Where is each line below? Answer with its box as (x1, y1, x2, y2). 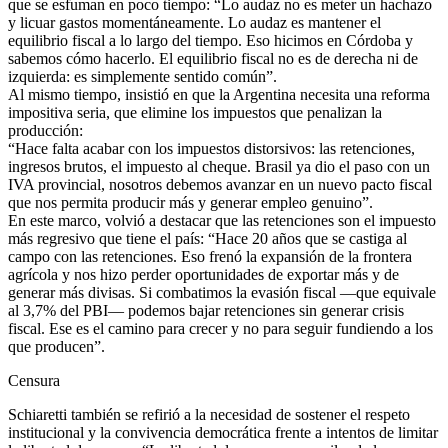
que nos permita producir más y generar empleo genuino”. (8, 194, 373, 212)
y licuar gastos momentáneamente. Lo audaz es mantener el (8, 14, 381, 32)
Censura (8, 372, 60, 390)
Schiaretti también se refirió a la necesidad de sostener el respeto (8, 406, 410, 424)
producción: (8, 122, 83, 140)
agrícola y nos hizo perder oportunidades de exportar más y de (8, 266, 399, 284)
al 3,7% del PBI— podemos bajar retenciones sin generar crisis (8, 302, 404, 320)
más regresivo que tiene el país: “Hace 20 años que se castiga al (8, 230, 407, 248)
